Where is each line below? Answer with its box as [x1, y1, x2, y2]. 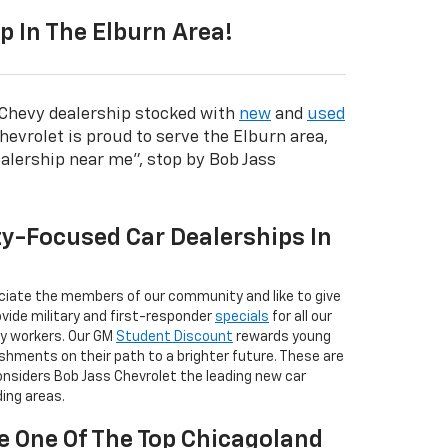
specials [215, 309, 269, 324]
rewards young [233, 329, 331, 344]
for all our [269, 309, 332, 324]
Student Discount [116, 329, 233, 344]
